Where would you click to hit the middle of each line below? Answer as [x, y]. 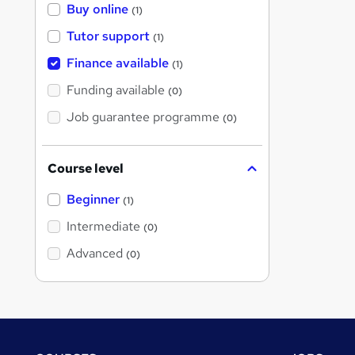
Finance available [118, 63]
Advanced [95, 254]
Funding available [116, 90]
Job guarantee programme [143, 117]
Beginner [93, 200]
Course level [86, 169]
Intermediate [103, 227]
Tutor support [108, 36]
